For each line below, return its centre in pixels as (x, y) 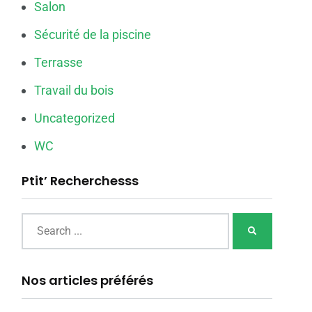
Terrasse (58, 62)
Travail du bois (74, 90)
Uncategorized (75, 118)
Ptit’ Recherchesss (80, 180)
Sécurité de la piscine (93, 34)
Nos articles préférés (87, 280)
